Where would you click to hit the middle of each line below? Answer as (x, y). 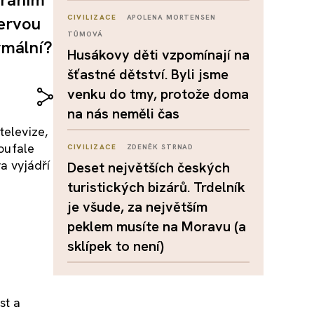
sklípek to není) (116, 246)
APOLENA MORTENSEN (171, 17)
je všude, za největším (137, 207)
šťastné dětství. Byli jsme (148, 74)
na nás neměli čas (123, 114)
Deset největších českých (149, 168)
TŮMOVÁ (85, 34)
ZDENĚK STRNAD (160, 147)
